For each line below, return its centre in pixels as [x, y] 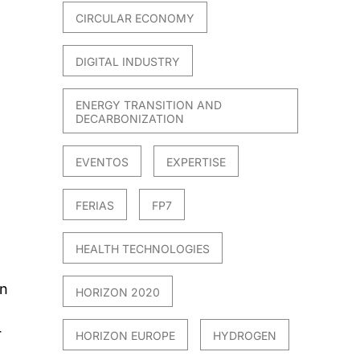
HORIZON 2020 [118, 292]
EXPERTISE [196, 162]
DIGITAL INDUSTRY [128, 61]
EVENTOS [102, 162]
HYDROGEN [245, 335]
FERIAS [95, 205]
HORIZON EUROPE [126, 335]
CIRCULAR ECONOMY [135, 18]
